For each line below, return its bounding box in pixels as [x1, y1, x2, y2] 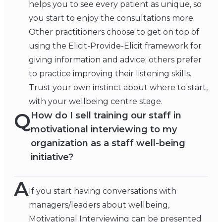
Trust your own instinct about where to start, [29, 83, 208, 93]
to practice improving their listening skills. [29, 69, 191, 79]
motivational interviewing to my [31, 124, 177, 135]
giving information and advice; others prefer [29, 55, 202, 65]
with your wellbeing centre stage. [29, 97, 163, 107]
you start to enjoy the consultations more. [29, 13, 195, 23]
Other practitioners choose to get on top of [29, 27, 199, 37]
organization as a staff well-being [31, 138, 185, 149]
